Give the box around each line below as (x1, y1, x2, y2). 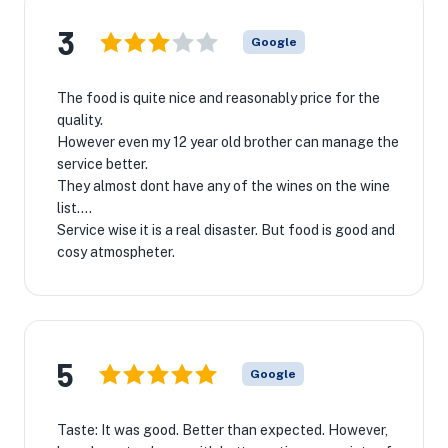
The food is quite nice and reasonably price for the (57, 90, 380, 106)
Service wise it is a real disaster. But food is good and (57, 222, 395, 238)
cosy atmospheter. (57, 244, 175, 260)
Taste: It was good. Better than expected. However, (57, 422, 388, 438)
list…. (57, 200, 92, 216)
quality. (57, 112, 103, 128)
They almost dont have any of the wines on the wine (57, 178, 390, 194)
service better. (57, 156, 148, 172)
